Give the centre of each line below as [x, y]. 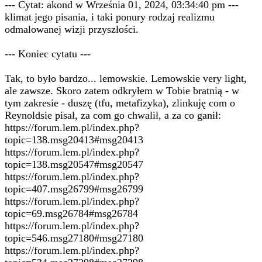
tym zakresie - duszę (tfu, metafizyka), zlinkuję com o [120, 103]
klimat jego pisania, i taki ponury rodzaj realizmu [110, 17]
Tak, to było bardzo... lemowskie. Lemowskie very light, [126, 78]
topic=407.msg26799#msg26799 [74, 189]
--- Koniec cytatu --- [48, 54]
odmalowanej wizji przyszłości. [72, 29]
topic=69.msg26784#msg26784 [71, 213]
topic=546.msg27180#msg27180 [74, 238]
